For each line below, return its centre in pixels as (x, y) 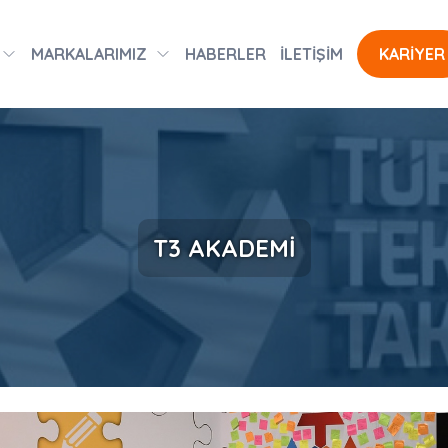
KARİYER (412, 54)
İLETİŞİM (311, 54)
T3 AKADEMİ (224, 247)
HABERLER (225, 54)
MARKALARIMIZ (89, 54)
